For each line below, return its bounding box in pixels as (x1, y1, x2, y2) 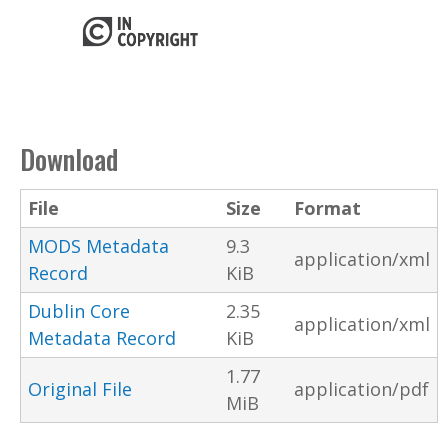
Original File (28, 377, 132, 402)
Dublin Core (28, 299, 130, 324)
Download (20, 139, 118, 180)
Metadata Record (28, 326, 176, 351)
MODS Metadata (28, 234, 169, 259)
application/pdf (294, 377, 429, 402)
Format (294, 196, 361, 221)
